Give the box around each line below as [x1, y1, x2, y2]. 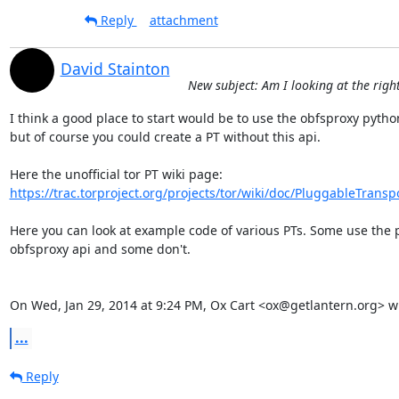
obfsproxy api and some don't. [9, 240, 191, 257]
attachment [149, 11, 218, 28]
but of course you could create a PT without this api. [9, 127, 321, 145]
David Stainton [60, 57, 170, 79]
